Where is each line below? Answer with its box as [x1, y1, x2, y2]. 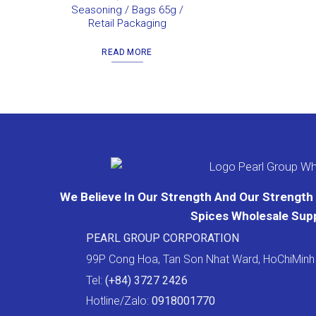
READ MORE [102, 47, 152, 57]
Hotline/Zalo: [83, 294, 152, 308]
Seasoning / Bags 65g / [71, 4, 183, 17]
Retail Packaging [87, 17, 166, 30]
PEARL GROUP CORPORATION [85, 231, 239, 245]
